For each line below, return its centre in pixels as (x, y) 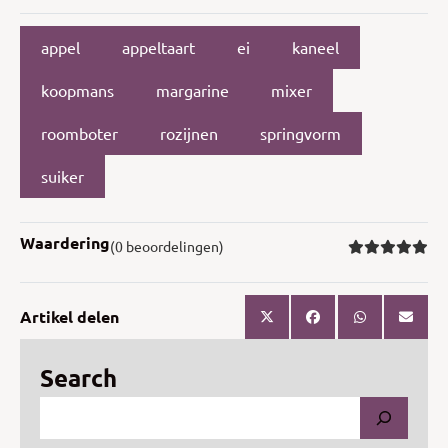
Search (78, 377)
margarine (192, 90)
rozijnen (189, 133)
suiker (62, 176)
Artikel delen (69, 316)
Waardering (65, 242)
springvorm (300, 133)
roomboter (79, 133)
